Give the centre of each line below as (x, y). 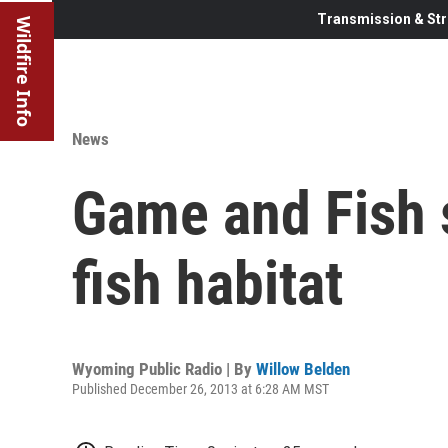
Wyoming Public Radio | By (164, 368)
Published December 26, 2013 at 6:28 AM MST (200, 388)
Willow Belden (303, 368)
